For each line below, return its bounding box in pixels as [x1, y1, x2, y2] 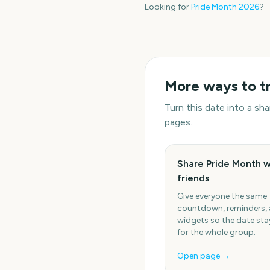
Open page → [177, 251, 230, 261]
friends [177, 172, 210, 184]
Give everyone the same [177, 191, 267, 201]
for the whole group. [177, 227, 256, 237]
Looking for [145, 2, 189, 12]
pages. [165, 116, 192, 128]
